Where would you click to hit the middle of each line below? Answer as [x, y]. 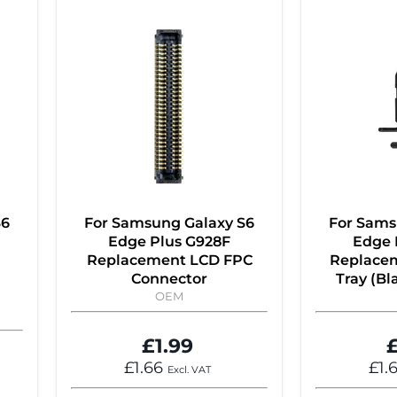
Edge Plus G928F [169, 242]
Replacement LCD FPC [169, 261]
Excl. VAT [189, 370]
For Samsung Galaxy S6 [169, 223]
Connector [169, 279]
